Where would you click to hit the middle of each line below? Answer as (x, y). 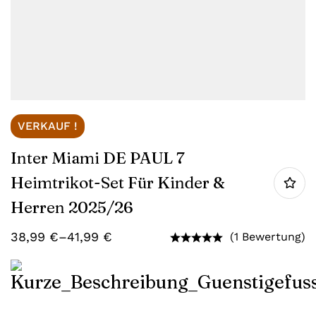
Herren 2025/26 (72, 207)
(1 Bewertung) (268, 237)
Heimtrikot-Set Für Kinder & (118, 183)
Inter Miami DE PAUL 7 (98, 158)
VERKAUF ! (48, 126)
